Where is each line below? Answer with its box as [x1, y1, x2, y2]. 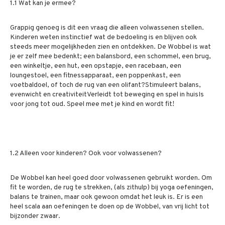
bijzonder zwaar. [10, 212, 60, 220]
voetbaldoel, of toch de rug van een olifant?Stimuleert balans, [10, 81, 201, 89]
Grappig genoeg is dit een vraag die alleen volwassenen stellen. [10, 24, 204, 32]
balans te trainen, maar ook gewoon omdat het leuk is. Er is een [10, 193, 203, 201]
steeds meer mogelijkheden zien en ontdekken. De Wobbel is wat [10, 43, 211, 51]
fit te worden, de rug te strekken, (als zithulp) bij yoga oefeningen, [10, 183, 213, 192]
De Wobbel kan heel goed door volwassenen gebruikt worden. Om [10, 174, 212, 182]
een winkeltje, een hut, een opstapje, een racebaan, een [10, 62, 181, 70]
